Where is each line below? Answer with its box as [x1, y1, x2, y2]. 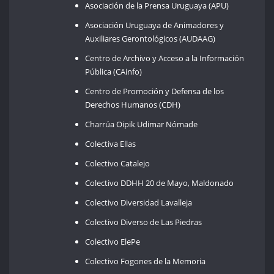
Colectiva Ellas [85, 138, 136, 149]
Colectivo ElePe [85, 235, 141, 247]
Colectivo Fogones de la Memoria [85, 255, 206, 267]
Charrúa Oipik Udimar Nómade [85, 118, 198, 130]
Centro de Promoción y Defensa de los [85, 85, 224, 97]
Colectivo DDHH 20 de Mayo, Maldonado [85, 177, 234, 188]
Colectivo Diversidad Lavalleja [85, 196, 193, 208]
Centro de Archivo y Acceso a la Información [85, 52, 245, 64]
